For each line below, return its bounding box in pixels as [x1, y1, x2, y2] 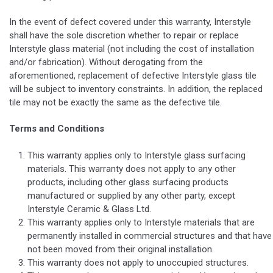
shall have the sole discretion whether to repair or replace [9, 30, 239, 41]
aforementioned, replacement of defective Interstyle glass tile [9, 70, 257, 82]
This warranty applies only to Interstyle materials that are [27, 216, 255, 228]
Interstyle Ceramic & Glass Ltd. [27, 203, 151, 214]
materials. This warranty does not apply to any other [27, 163, 236, 174]
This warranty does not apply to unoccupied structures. [27, 257, 249, 268]
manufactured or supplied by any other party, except [27, 190, 235, 201]
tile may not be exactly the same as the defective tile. [9, 97, 222, 108]
